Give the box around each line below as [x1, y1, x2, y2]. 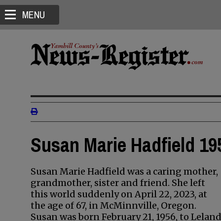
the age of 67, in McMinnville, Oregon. [31, 200, 196, 211]
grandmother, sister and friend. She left [31, 177, 205, 188]
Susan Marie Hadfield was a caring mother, [31, 166, 218, 177]
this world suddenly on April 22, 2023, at [31, 188, 207, 200]
